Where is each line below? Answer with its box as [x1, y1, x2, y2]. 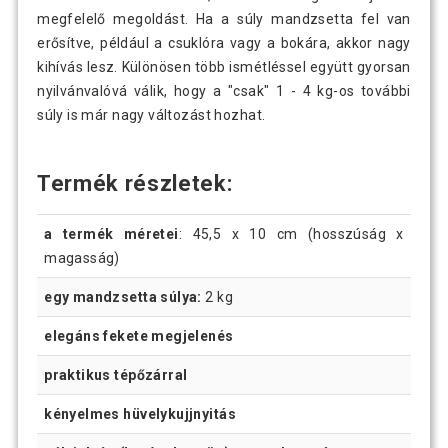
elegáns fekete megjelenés [44, 327, 234, 344]
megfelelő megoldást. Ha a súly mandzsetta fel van [37, 11, 411, 28]
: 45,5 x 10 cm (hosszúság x [178, 225, 404, 242]
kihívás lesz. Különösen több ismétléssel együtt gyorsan [37, 59, 411, 76]
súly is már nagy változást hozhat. [37, 107, 266, 124]
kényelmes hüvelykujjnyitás [44, 405, 237, 422]
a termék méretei [44, 225, 179, 242]
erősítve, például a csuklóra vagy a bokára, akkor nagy [37, 35, 411, 52]
